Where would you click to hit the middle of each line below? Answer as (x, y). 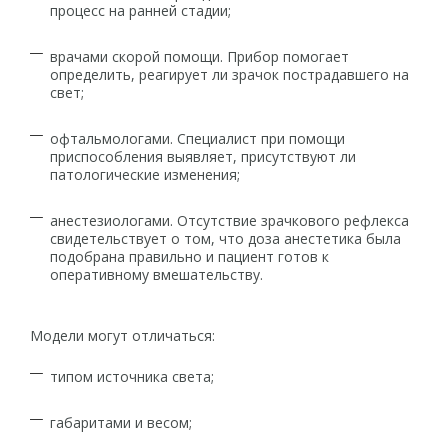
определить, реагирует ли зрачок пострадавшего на (229, 74)
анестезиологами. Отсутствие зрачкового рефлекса (229, 220)
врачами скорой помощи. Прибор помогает (199, 56)
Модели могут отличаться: (124, 335)
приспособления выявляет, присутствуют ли (203, 156)
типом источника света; (132, 376)
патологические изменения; (145, 174)
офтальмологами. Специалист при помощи (197, 138)
